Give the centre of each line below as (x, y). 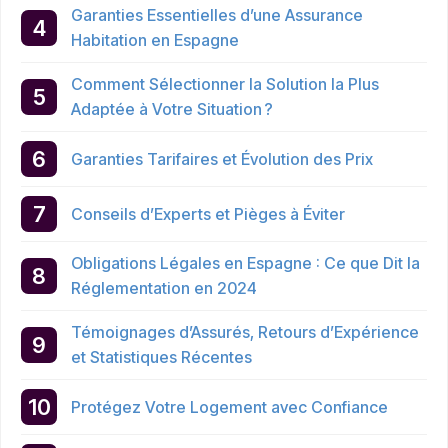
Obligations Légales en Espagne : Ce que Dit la (245, 263)
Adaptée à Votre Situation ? (172, 109)
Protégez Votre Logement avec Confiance (229, 406)
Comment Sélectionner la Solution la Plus (225, 84)
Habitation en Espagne (155, 40)
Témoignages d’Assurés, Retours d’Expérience (245, 332)
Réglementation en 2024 (164, 288)
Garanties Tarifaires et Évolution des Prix (222, 158)
